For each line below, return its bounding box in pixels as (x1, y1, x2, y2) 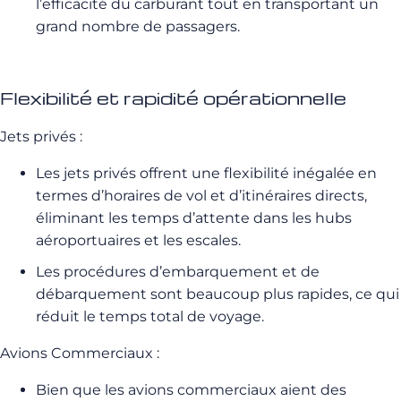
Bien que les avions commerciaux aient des (36, 381, 346, 398)
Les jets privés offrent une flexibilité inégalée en (36, 165, 377, 182)
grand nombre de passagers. (36, 18, 240, 35)
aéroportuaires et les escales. (36, 232, 241, 249)
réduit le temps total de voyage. (36, 308, 264, 325)
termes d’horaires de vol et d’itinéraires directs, (36, 187, 367, 204)
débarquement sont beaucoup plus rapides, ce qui (36, 286, 399, 303)
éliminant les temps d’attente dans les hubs (36, 209, 352, 226)
